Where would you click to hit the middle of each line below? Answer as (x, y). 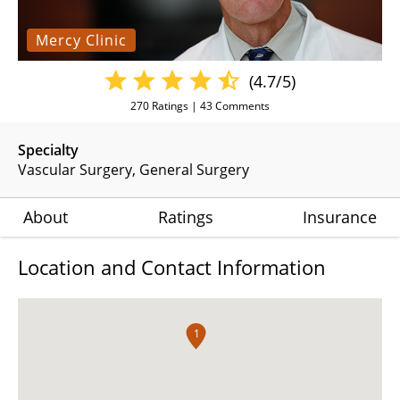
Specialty (48, 150)
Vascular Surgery (75, 170)
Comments (241, 106)
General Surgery (194, 170)
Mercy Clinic (81, 41)
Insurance (340, 217)
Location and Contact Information (172, 267)
